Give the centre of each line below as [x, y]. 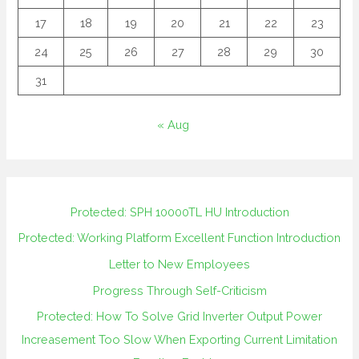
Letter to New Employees [179, 264]
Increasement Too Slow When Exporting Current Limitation [179, 340]
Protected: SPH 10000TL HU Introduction [179, 212]
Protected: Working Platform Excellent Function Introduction [179, 238]
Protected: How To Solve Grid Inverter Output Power [179, 317]
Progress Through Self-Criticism [179, 290]
